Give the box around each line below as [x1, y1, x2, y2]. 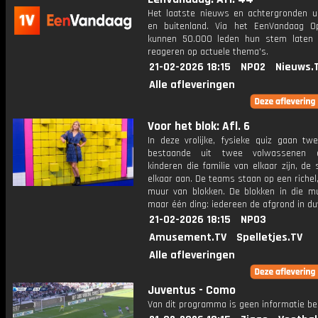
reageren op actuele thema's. [148, 45, 268, 58]
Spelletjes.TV [236, 230, 302, 245]
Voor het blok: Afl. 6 [148, 119, 250, 134]
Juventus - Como [148, 283, 236, 298]
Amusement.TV [149, 230, 226, 245]
